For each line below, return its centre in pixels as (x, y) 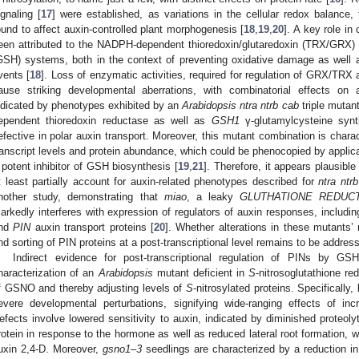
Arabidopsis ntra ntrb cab (240, 105)
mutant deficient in (201, 272)
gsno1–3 (122, 349)
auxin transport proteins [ (93, 227)
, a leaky (213, 196)
